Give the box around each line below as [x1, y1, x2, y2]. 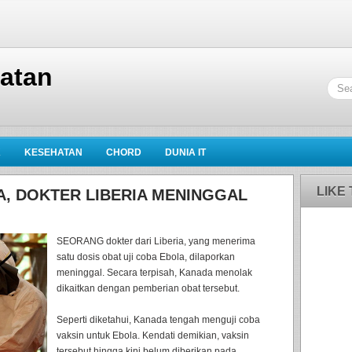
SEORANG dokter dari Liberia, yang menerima [57, 236, 255, 247]
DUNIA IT [165, 147, 206, 158]
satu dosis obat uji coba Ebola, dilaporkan [57, 251, 235, 262]
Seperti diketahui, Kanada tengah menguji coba [57, 314, 260, 325]
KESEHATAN [24, 147, 82, 158]
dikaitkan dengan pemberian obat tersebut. [57, 283, 240, 294]
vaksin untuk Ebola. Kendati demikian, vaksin [57, 330, 249, 341]
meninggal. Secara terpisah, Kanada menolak [57, 267, 252, 278]
